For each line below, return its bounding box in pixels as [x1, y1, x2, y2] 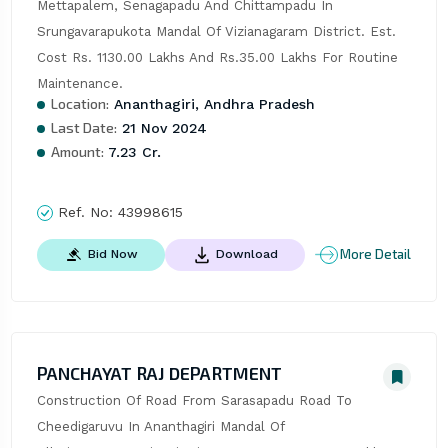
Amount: [50, 142, 104, 160]
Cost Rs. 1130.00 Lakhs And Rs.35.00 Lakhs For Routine [36, 49, 398, 65]
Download [215, 247, 278, 262]
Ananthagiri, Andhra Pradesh [108, 95, 315, 112]
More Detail [340, 246, 412, 263]
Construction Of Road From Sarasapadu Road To [36, 392, 352, 408]
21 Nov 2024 [116, 119, 207, 136]
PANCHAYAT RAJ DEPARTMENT [36, 361, 282, 384]
